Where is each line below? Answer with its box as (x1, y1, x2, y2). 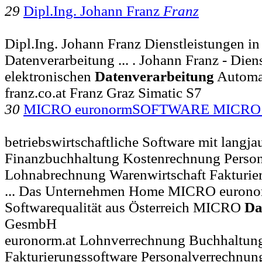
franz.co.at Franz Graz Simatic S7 (5, 84, 202, 101)
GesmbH (5, 215, 57, 232)
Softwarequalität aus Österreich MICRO (5, 199, 244, 215)
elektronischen (5, 68, 95, 84)
